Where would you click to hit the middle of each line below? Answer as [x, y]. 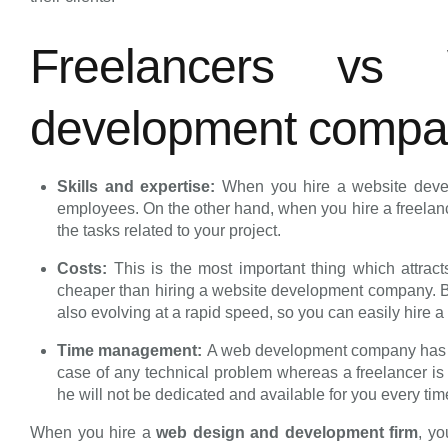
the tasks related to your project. [169, 231]
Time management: [132, 351]
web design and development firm [287, 433]
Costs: [85, 269]
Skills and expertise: [140, 187]
